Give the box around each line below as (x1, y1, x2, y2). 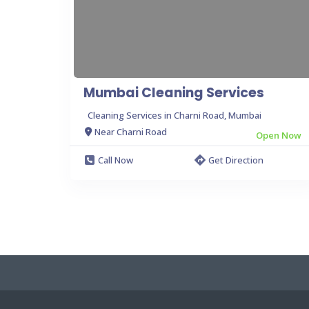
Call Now (98, 153, 133, 166)
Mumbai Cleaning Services (83, 83, 264, 102)
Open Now (256, 128, 301, 141)
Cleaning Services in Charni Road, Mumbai (88, 108, 261, 121)
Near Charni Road (94, 126, 167, 138)
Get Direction (208, 153, 263, 166)
